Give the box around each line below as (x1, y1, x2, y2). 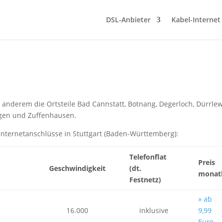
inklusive (139, 206, 168, 215)
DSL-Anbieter (106, 15, 151, 24)
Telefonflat (129, 152, 166, 162)
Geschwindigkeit (49, 164, 106, 173)
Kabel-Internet (171, 15, 221, 24)
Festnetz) (129, 175, 161, 184)
